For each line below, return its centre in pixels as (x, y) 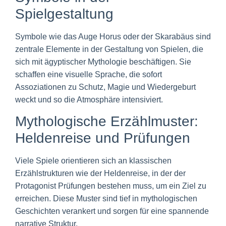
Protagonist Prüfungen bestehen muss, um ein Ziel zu (111, 186)
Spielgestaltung (64, 14)
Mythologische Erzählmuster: (107, 122)
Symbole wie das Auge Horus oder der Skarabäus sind (113, 36)
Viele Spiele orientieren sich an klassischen (93, 161)
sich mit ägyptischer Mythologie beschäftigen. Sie (103, 62)
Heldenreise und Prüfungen (103, 138)
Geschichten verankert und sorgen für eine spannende (112, 211)
